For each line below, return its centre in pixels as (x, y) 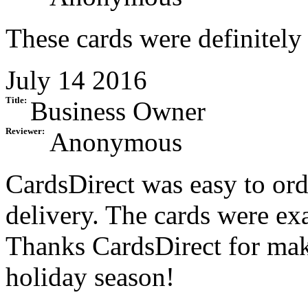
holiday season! (90, 277)
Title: (16, 101)
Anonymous (116, 142)
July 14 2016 (76, 80)
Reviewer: (25, 132)
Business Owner (118, 111)
